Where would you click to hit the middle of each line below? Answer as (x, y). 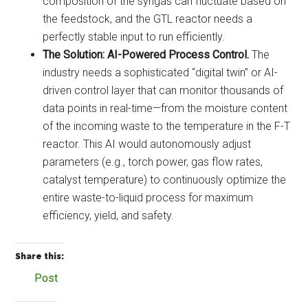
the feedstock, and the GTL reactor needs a (148, 19)
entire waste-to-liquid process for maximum (148, 197)
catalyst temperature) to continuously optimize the (165, 179)
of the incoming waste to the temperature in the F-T (167, 126)
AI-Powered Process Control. (178, 54)
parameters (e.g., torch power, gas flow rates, (153, 162)
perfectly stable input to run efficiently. (134, 36)
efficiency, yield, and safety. (109, 215)
